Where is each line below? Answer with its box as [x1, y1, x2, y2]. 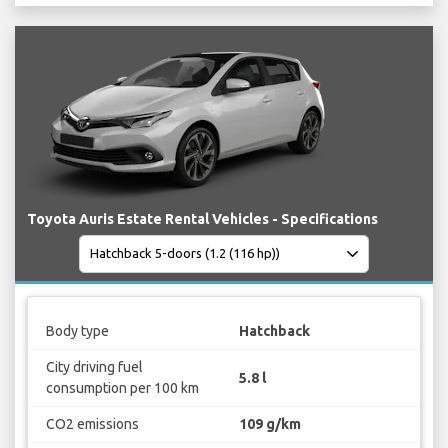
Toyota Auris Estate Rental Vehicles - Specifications [27, 210, 378, 227]
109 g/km [239, 416, 301, 433]
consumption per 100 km [45, 380, 199, 397]
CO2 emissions [45, 416, 139, 433]
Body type [45, 323, 109, 340]
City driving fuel [45, 359, 143, 376]
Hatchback [239, 323, 310, 340]
